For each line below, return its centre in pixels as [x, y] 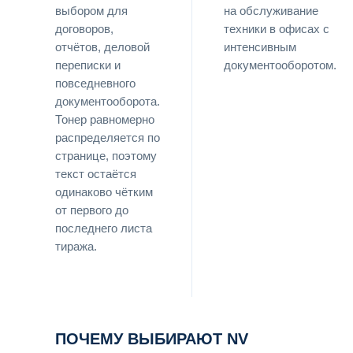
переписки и [88, 65]
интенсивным [260, 47]
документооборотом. [280, 65]
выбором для [91, 11]
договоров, [84, 29]
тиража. [76, 246]
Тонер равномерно [105, 119]
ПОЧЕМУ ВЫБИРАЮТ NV [152, 338]
